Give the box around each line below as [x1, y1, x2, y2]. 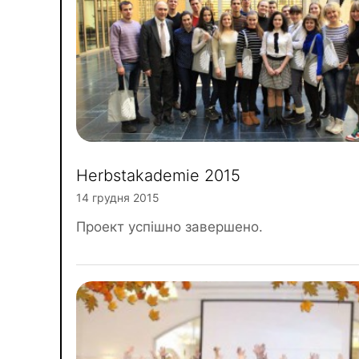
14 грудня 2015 [76, 191, 159, 204]
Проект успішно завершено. [76, 219, 263, 235]
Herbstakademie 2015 [76, 166, 240, 185]
